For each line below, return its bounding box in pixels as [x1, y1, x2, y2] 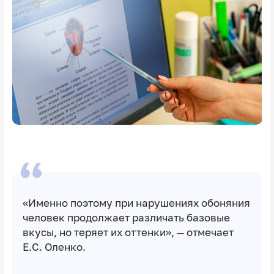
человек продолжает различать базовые [22, 212, 230, 224]
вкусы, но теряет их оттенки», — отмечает [22, 226, 234, 239]
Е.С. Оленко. [22, 241, 86, 254]
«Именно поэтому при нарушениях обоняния [22, 197, 250, 210]
